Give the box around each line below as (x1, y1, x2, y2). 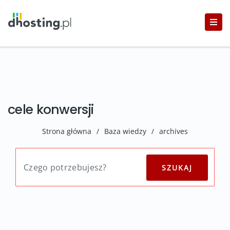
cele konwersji (8, 101, 94, 119)
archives (159, 126, 188, 136)
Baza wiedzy (104, 126, 146, 136)
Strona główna (42, 126, 91, 136)
